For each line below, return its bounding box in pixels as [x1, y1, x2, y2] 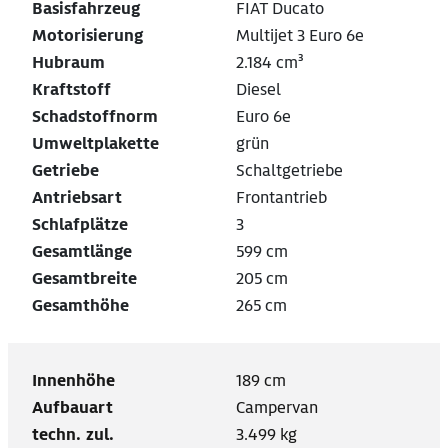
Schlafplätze [32, 214, 128, 236]
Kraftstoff [32, 79, 111, 101]
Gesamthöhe [32, 295, 129, 317]
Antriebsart [32, 187, 122, 209]
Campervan [236, 397, 318, 419]
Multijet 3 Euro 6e [236, 25, 364, 47]
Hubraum [32, 52, 105, 74]
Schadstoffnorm [32, 106, 158, 128]
